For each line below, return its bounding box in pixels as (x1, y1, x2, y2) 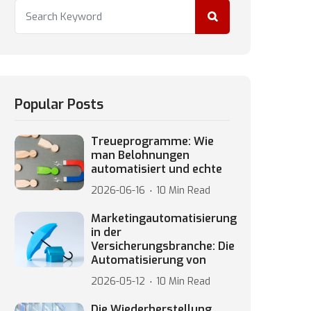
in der (91, 225, 121, 239)
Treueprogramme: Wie (91, 134, 214, 149)
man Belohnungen (91, 148, 190, 162)
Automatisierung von (91, 253, 206, 267)
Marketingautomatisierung (91, 211, 237, 226)
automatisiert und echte (91, 162, 222, 176)
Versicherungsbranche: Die (91, 239, 235, 253)
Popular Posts (15, 95, 103, 114)
